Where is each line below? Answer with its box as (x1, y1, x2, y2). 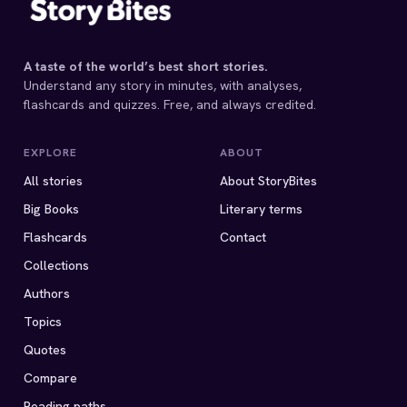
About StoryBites (220, 173, 317, 189)
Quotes (24, 342, 66, 358)
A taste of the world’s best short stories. (24, 58, 267, 74)
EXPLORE (24, 145, 77, 160)
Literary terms (220, 201, 303, 217)
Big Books (24, 201, 79, 217)
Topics (24, 313, 62, 330)
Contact (220, 229, 266, 245)
